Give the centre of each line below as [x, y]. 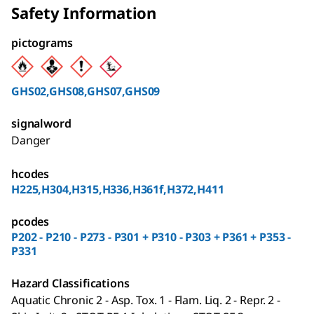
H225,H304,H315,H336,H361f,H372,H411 [118, 189]
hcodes [30, 173]
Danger [31, 140]
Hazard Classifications [70, 283]
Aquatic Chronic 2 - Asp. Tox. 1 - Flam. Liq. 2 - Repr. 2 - [146, 300]
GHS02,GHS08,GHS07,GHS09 [86, 91]
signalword [41, 123]
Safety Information [84, 12]
